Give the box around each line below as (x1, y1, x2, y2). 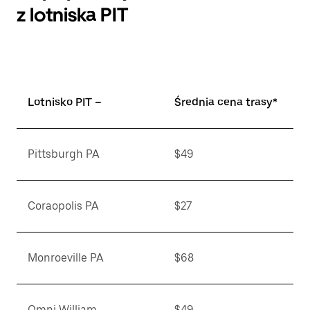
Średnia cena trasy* (174, 95, 277, 109)
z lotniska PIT (17, 3, 128, 26)
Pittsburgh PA (28, 147, 100, 161)
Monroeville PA (28, 251, 104, 264)
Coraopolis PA (28, 199, 99, 212)
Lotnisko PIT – (28, 95, 102, 109)
